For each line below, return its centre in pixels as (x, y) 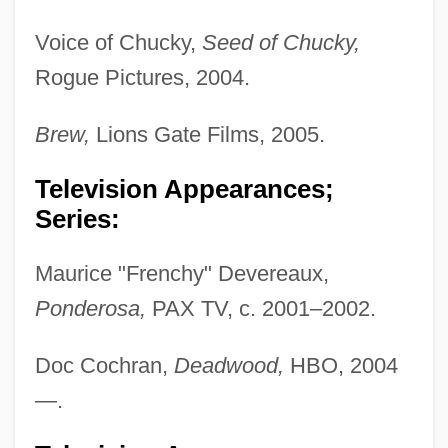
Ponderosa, (90, 308)
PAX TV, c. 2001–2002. (260, 308)
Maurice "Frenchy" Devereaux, (181, 273)
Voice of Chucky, (118, 42)
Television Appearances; (184, 188)
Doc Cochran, (104, 365)
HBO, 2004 (340, 365)
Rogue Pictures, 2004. (142, 77)
